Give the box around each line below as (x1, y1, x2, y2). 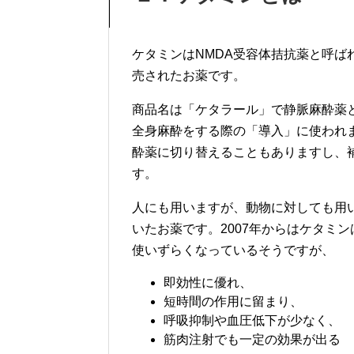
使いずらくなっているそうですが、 (132, 243, 334, 257)
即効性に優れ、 (164, 276, 252, 289)
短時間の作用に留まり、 (164, 295, 303, 308)
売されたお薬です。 (132, 69, 246, 82)
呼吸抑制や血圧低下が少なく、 (164, 314, 341, 327)
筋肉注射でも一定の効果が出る (164, 333, 341, 346)
